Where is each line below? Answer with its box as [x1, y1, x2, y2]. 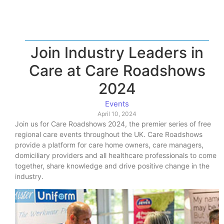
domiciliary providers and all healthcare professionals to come [15, 151, 216, 160]
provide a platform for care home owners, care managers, [15, 140, 203, 149]
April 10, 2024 [97, 110, 136, 118]
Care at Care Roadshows [28, 61, 205, 80]
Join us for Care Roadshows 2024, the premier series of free [15, 119, 211, 128]
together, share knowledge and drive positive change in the [15, 161, 209, 170]
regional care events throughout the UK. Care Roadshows [15, 130, 202, 139]
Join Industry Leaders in [30, 43, 203, 62]
